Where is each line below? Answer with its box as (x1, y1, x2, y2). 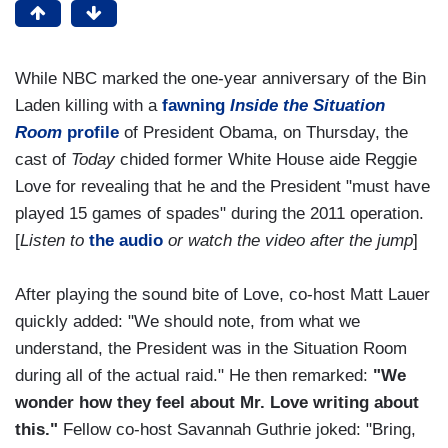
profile (62, 123, 119, 143)
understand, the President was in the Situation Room (15, 339, 407, 359)
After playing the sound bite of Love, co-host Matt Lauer (15, 285, 430, 305)
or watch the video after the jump (163, 231, 413, 251)
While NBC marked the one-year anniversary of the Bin (15, 69, 426, 89)
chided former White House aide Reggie (115, 150, 417, 170)
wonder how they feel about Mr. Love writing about (15, 393, 419, 413)
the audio (89, 231, 163, 251)
